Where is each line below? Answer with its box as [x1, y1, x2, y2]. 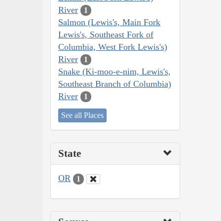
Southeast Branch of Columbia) [58, 78, 171, 89]
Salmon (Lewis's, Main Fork [58, 17, 160, 27]
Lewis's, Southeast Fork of [58, 29, 153, 39]
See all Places [61, 111, 104, 120]
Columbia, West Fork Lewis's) [58, 41, 167, 52]
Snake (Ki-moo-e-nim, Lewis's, [58, 66, 171, 76]
